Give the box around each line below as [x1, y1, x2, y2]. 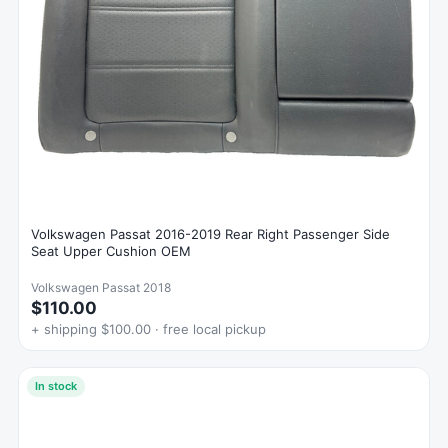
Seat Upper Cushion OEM [31, 243, 191, 260]
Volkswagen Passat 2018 [31, 280, 171, 296]
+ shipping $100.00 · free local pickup [31, 321, 266, 338]
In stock [35, 379, 77, 394]
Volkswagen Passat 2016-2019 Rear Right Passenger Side [31, 226, 390, 243]
